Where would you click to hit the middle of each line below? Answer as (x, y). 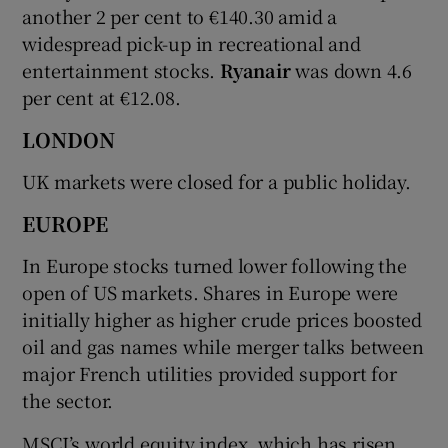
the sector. (68, 399)
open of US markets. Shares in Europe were (210, 291)
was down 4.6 (351, 69)
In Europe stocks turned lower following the (214, 264)
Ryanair (255, 69)
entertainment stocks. (121, 69)
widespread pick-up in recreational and (191, 42)
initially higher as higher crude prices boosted (222, 318)
